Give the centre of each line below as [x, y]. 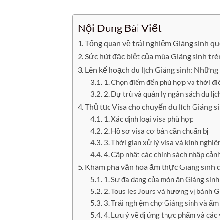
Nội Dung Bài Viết [120, 28]
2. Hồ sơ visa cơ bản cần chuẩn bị [156, 131]
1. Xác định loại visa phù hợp [148, 119]
